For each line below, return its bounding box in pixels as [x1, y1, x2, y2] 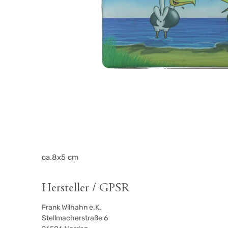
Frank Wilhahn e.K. [42, 203, 102, 212]
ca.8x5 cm [42, 152, 79, 162]
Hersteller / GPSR [42, 182, 130, 195]
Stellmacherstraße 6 [42, 213, 108, 222]
